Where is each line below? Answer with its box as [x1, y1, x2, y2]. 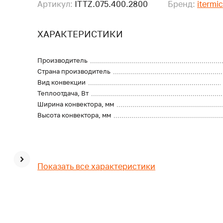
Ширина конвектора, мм [37, 100, 114, 108]
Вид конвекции [37, 78, 86, 86]
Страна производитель [37, 67, 111, 75]
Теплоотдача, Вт [37, 89, 89, 97]
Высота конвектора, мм [37, 111, 111, 119]
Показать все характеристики [37, 161, 156, 171]
